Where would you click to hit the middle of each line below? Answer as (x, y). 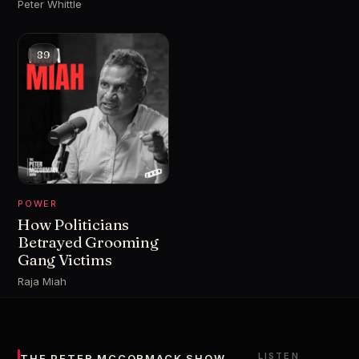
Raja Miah (42, 281)
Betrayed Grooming (88, 242)
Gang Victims (65, 260)
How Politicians (74, 224)
